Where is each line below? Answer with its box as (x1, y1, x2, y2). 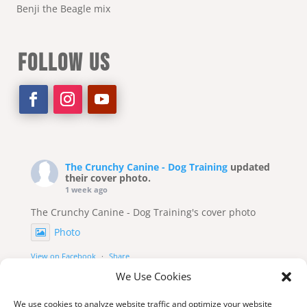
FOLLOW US (17, 49, 110, 79)
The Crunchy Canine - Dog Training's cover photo (30, 206, 256, 219)
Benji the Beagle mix (16, 1, 110, 15)
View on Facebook (30, 251, 96, 262)
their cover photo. (64, 171, 151, 185)
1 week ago (64, 184, 108, 195)
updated (230, 160, 270, 174)
